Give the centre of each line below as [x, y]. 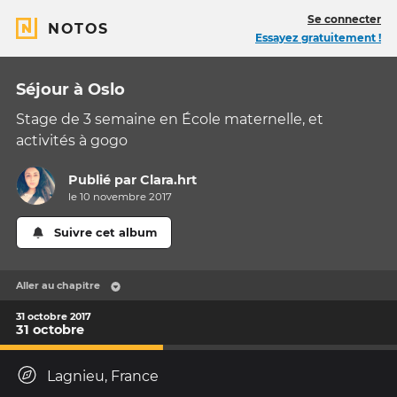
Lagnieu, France [103, 377]
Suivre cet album [106, 233]
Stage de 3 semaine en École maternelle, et [170, 119]
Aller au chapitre [58, 286]
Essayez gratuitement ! [318, 38]
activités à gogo [72, 140]
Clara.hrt [169, 180]
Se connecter [344, 19]
